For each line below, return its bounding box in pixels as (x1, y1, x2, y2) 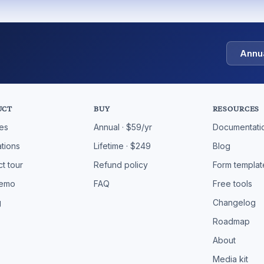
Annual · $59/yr (93, 122, 152, 132)
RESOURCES (212, 104, 260, 113)
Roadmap (212, 216, 250, 226)
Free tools (212, 179, 252, 189)
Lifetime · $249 (93, 141, 151, 151)
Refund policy (93, 160, 148, 170)
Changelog (212, 197, 256, 207)
